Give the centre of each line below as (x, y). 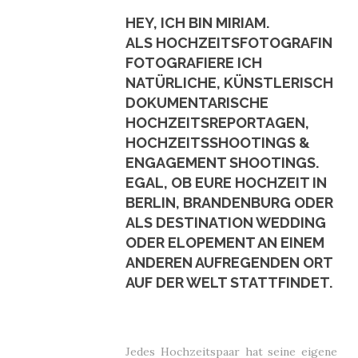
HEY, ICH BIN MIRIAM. (197, 23)
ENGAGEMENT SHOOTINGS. (222, 163)
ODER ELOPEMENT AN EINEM (225, 243)
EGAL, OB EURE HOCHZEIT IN (226, 183)
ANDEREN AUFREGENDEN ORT (229, 263)
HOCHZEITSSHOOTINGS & (218, 143)
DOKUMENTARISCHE (197, 103)
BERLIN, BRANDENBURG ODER (229, 203)
